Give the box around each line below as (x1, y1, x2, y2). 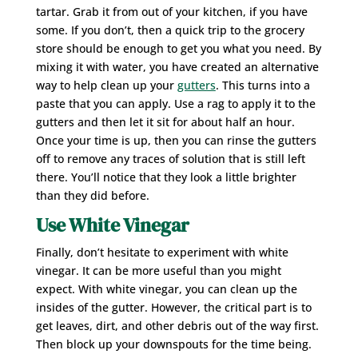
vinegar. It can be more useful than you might (35, 262, 281, 278)
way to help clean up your (35, 77, 177, 93)
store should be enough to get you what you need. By (35, 40, 321, 56)
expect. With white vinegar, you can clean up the (35, 280, 297, 296)
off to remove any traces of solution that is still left (35, 150, 305, 166)
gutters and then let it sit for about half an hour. (35, 113, 295, 129)
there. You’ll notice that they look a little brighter (35, 169, 296, 185)
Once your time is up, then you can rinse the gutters (35, 132, 316, 148)
